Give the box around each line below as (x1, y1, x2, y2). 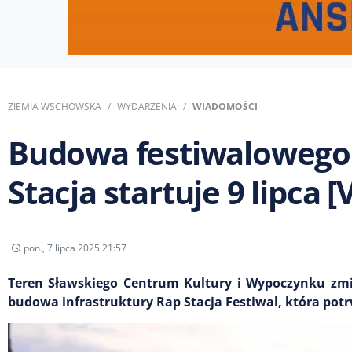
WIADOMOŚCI (192, 100, 258, 113)
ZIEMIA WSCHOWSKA (8, 100, 101, 113)
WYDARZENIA (117, 100, 177, 113)
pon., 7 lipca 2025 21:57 (21, 240, 126, 255)
